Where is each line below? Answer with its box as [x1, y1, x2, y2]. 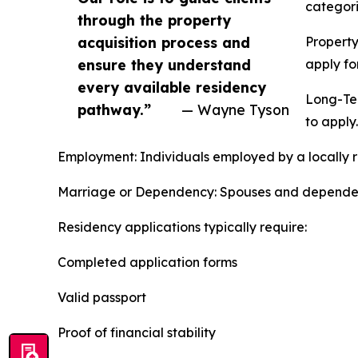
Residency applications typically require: [58, 219, 307, 235]
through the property [78, 11, 231, 29]
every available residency [78, 78, 266, 96]
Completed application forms [58, 254, 237, 270]
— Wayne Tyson [181, 101, 289, 118]
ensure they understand [78, 56, 251, 74]
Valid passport [58, 289, 146, 305]
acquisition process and [78, 34, 250, 51]
